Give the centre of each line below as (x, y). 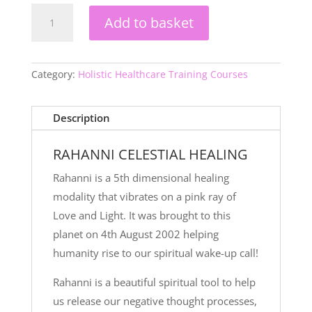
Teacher (46, 24)
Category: (54, 75)
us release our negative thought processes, (155, 301)
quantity (46, 65)
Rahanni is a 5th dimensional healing (141, 178)
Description (81, 118)
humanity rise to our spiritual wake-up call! (155, 253)
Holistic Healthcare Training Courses (163, 75)
